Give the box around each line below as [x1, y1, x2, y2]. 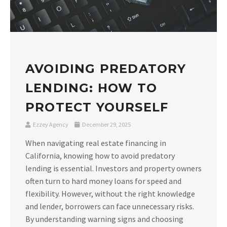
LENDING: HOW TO [25, 81, 157, 96]
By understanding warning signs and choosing [25, 214, 183, 224]
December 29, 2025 [81, 121, 131, 129]
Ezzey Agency [32, 121, 69, 129]
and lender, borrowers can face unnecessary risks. [25, 201, 194, 212]
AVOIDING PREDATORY [25, 61, 186, 77]
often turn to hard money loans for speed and [25, 176, 181, 186]
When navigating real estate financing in [25, 138, 166, 148]
